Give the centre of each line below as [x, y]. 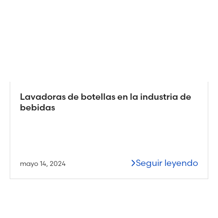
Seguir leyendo [167, 163]
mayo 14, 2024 [43, 163]
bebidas [37, 107]
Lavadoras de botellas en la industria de [106, 96]
